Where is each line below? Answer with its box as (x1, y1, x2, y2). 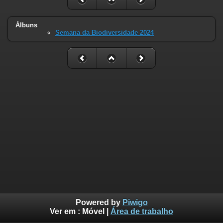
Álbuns (15, 21, 37, 29)
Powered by (75, 198, 122, 207)
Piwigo (122, 198, 148, 207)
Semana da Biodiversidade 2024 (55, 28, 154, 36)
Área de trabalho (111, 207, 173, 216)
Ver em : (50, 207, 82, 216)
